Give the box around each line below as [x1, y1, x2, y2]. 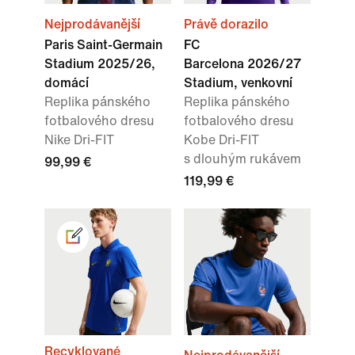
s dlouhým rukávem [184, 152, 301, 166]
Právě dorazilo [184, 17, 269, 32]
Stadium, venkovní [184, 76, 292, 90]
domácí [44, 76, 89, 90]
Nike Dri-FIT [44, 133, 114, 147]
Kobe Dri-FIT [184, 133, 259, 147]
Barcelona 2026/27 [184, 57, 301, 71]
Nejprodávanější [44, 17, 140, 32]
